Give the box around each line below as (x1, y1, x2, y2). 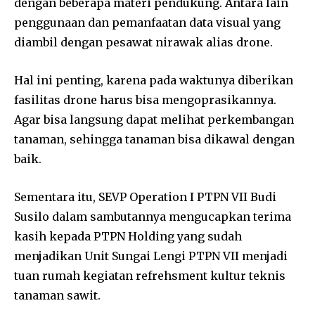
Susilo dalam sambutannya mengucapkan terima (14, 210, 291, 224)
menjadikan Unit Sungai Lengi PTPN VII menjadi (14, 249, 288, 264)
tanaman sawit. (14, 288, 101, 303)
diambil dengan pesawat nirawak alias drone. (14, 35, 273, 50)
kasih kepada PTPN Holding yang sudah (14, 229, 242, 244)
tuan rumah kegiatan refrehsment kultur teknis (14, 269, 285, 283)
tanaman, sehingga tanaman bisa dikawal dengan (14, 132, 295, 147)
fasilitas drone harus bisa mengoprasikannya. (14, 93, 276, 108)
